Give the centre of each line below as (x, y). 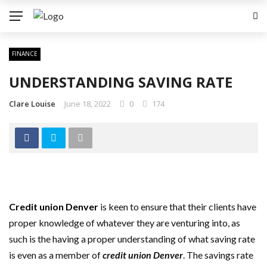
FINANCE (25, 54)
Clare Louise (32, 104)
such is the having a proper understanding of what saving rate (132, 239)
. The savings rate (218, 255)
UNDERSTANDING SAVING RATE (121, 82)
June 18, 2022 (88, 104)
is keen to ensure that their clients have (177, 207)
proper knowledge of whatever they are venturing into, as (125, 223)
